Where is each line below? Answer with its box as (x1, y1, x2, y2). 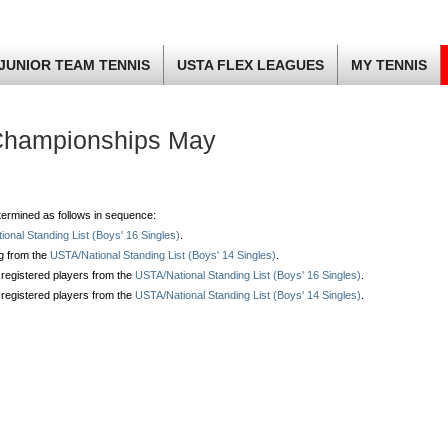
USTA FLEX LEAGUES (177, 57, 324, 73)
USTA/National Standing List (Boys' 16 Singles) (135, 269, 361, 282)
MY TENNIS (351, 57, 427, 73)
